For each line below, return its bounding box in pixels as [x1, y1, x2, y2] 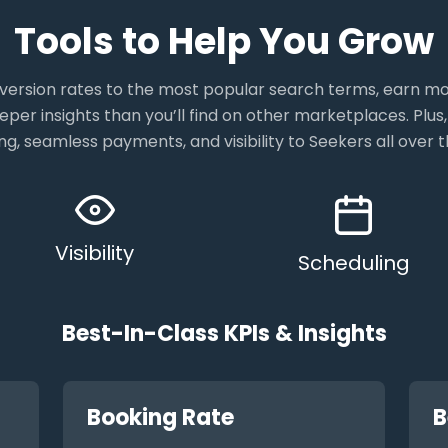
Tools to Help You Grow [14, 16, 434, 67]
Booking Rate [87, 402, 235, 433]
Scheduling [297, 249, 410, 277]
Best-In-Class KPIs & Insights [61, 318, 387, 349]
